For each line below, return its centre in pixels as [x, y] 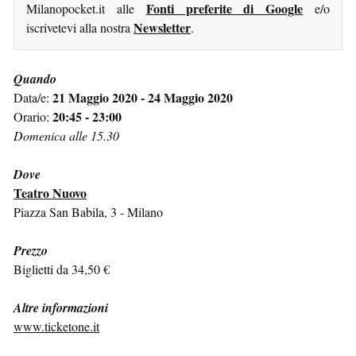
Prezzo [31, 250]
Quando [35, 78]
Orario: [33, 116]
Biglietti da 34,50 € [62, 269]
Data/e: [33, 97]
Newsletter [162, 27]
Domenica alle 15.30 [66, 135]
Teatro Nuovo [50, 192]
